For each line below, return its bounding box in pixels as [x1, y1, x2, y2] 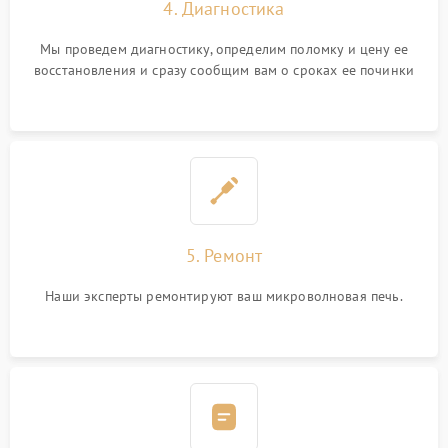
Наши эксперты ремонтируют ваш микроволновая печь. [45, 287, 403, 305]
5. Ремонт [185, 244, 263, 267]
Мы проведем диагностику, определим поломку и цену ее [40, 40, 408, 58]
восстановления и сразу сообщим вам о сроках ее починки [33, 61, 415, 79]
